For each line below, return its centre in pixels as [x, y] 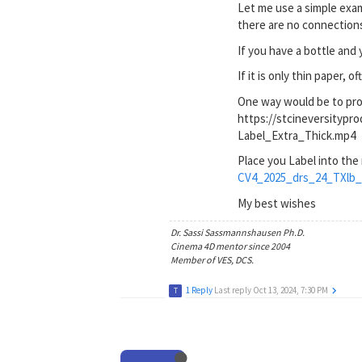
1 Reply [200, 290]
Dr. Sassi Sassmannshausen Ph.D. [238, 232]
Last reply [234, 290]
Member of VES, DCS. [213, 260]
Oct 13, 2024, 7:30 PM [291, 290]
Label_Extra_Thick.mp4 [297, 135]
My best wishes [277, 203]
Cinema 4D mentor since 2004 [231, 246]
